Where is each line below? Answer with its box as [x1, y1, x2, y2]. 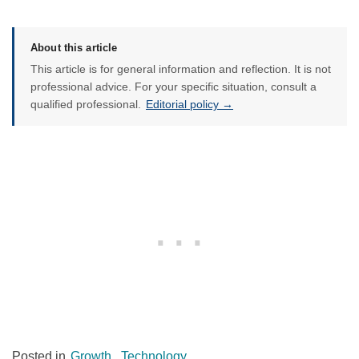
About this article [30, 41, 118, 54]
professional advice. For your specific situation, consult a [30, 79, 317, 93]
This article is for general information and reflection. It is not [30, 62, 331, 75]
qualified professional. [30, 97, 144, 111]
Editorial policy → [146, 97, 233, 111]
